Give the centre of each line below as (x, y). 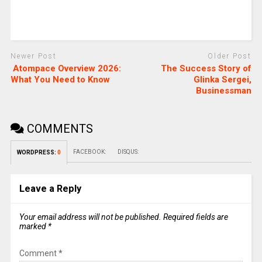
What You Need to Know (60, 79)
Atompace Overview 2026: (65, 68)
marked (33, 226)
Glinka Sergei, (223, 79)
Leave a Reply (50, 188)
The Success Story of (206, 68)
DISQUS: (128, 151)
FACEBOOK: (89, 151)
